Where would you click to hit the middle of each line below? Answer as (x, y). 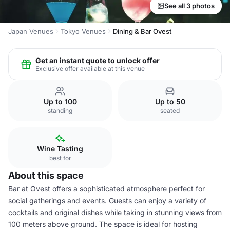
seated (170, 111)
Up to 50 (170, 101)
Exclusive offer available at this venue (90, 68)
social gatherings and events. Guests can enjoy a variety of (107, 200)
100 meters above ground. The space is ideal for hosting (103, 224)
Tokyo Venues (83, 31)
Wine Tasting (60, 149)
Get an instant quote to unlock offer (98, 60)
